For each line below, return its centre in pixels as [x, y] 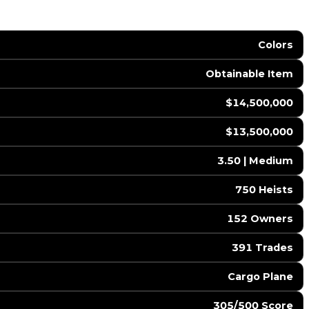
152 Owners [260, 219]
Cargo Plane [260, 277]
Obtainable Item [249, 74]
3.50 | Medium [255, 161]
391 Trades [262, 248]
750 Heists [264, 190]
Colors [275, 45]
